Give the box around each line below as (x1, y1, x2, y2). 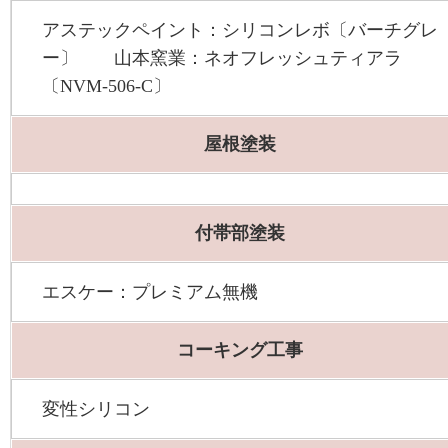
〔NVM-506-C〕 (42, 76, 171, 97)
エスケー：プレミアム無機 (42, 282, 258, 303)
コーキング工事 (177, 340, 303, 361)
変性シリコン (42, 399, 150, 420)
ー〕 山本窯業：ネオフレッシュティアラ (42, 48, 402, 69)
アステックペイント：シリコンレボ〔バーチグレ (42, 20, 438, 41)
